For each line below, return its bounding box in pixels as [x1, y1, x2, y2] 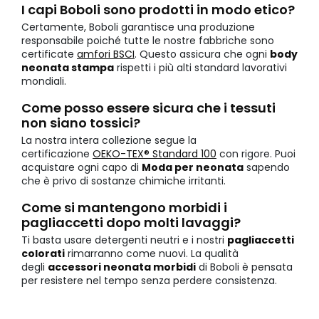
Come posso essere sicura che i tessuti [21, 99, 276, 117]
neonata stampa [21, 61, 114, 75]
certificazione [21, 147, 93, 162]
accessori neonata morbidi [48, 260, 196, 275]
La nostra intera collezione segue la [21, 133, 197, 148]
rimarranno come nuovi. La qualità [65, 246, 239, 261]
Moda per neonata [142, 160, 244, 175]
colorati [21, 246, 65, 261]
